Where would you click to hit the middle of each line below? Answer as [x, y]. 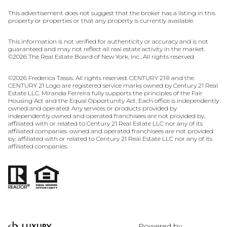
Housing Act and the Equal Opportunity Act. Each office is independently [113, 100]
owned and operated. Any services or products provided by [92, 108]
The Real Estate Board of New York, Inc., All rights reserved [110, 57]
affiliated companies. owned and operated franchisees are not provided [111, 131]
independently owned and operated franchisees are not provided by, [107, 116]
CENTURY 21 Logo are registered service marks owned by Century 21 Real [113, 85]
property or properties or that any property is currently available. [101, 20]
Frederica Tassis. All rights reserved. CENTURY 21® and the [110, 78]
